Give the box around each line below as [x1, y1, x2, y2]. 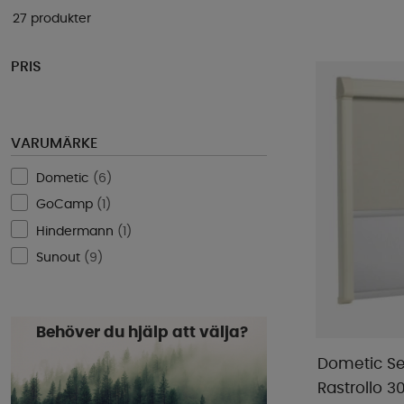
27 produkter [13, 12, 91, 25]
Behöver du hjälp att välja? [36, 325, 248, 340]
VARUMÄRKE [11, 135, 97, 151]
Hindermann [36, 225, 115, 238]
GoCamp [36, 198, 94, 212]
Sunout [36, 251, 81, 264]
